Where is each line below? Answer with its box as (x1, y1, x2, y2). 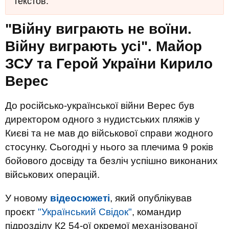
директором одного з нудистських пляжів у (5, 114, 200, 125)
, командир (132, 207, 181, 217)
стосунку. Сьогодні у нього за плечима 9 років (5, 142, 213, 152)
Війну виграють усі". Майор (5, 38, 202, 54)
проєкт (5, 207, 38, 217)
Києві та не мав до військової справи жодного (5, 128, 213, 139)
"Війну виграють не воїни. (5, 21, 192, 37)
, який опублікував (110, 193, 192, 203)
